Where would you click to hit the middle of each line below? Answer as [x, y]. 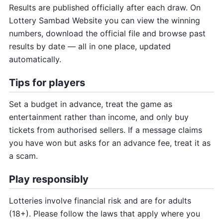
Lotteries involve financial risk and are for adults [100, 201]
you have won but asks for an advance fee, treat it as [110, 143]
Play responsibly [49, 179]
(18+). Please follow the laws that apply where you [105, 214]
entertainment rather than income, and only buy [99, 117]
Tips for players [47, 83]
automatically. [35, 59]
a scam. [23, 156]
